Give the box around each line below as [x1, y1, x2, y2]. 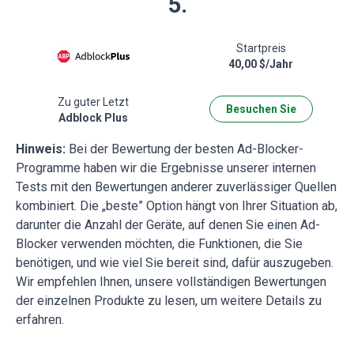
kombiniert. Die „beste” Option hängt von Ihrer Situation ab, [16, 198, 337, 213]
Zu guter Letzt [58, 95, 129, 108]
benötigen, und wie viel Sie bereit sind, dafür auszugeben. [16, 254, 333, 270]
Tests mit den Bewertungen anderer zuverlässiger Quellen [16, 179, 337, 194]
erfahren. [16, 311, 64, 327]
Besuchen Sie [225, 103, 296, 115]
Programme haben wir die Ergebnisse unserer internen [16, 160, 316, 175]
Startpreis [235, 42, 286, 55]
